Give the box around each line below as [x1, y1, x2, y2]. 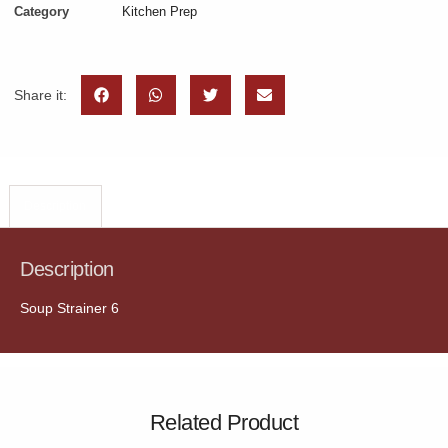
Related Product [149, 409, 299, 435]
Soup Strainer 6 [20, 299, 119, 316]
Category [14, 3, 69, 19]
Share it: [14, 86, 67, 103]
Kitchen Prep [122, 3, 197, 19]
